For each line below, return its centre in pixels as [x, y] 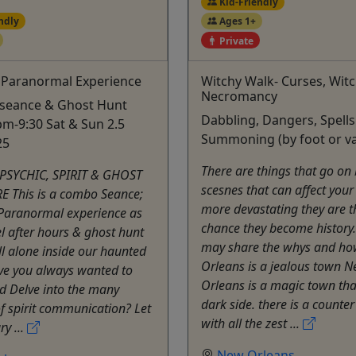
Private [235, 40]
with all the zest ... [252, 324]
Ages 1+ [236, 21]
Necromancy [239, 97]
